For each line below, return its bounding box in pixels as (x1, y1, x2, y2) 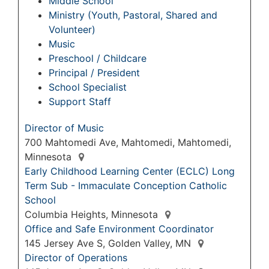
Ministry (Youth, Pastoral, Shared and (49, 9, 217, 22)
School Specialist (49, 81, 127, 94)
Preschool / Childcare (49, 52, 147, 65)
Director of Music (25, 122, 104, 134)
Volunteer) (49, 23, 95, 36)
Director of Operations (25, 252, 127, 264)
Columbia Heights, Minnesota (25, 208, 161, 221)
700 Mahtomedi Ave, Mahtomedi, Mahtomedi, (25, 136, 231, 149)
